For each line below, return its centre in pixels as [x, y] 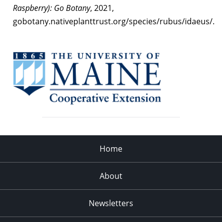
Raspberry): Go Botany [52, 8]
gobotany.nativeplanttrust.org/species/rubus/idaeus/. [114, 21]
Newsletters [111, 203]
